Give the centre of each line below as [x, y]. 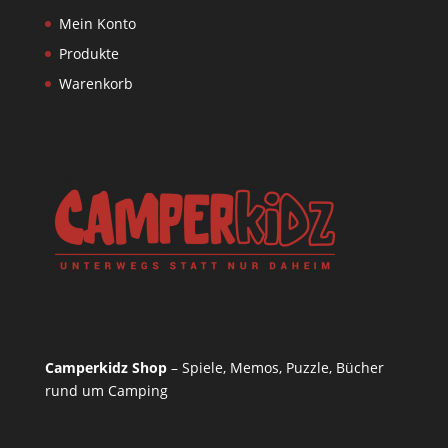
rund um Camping [106, 391]
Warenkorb [95, 83]
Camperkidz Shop [105, 368]
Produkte [88, 53]
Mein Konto [97, 23]
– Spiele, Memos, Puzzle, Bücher [275, 368]
